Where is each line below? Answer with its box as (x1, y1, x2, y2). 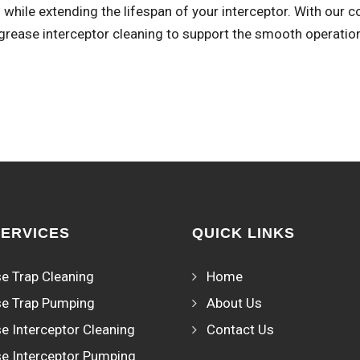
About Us (207, 295, 262, 311)
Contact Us (207, 321, 274, 337)
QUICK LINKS (192, 225, 295, 241)
